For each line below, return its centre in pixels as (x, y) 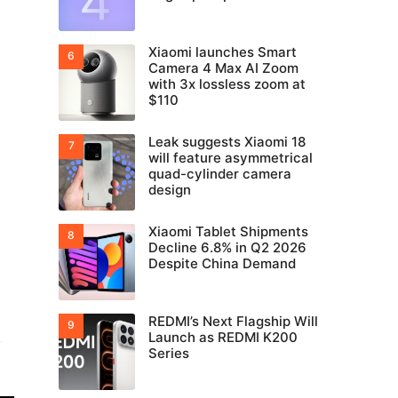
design (170, 190)
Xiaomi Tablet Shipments (228, 231)
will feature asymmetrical (231, 158)
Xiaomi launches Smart (223, 52)
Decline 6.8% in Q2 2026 (227, 247)
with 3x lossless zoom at (227, 84)
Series (169, 353)
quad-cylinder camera (220, 174)
